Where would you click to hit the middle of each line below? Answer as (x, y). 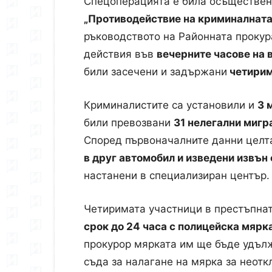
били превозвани (129, 123)
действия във (120, 54)
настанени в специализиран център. (177, 175)
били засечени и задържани (155, 72)
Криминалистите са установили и (171, 105)
